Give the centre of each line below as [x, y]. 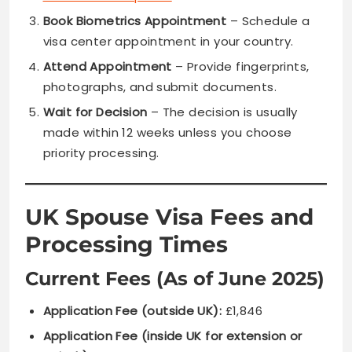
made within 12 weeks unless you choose [167, 132]
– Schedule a [268, 20]
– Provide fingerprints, [240, 66]
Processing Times [126, 244]
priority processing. [101, 152]
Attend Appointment [107, 66]
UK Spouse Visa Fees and [169, 216]
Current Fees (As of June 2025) [175, 278]
